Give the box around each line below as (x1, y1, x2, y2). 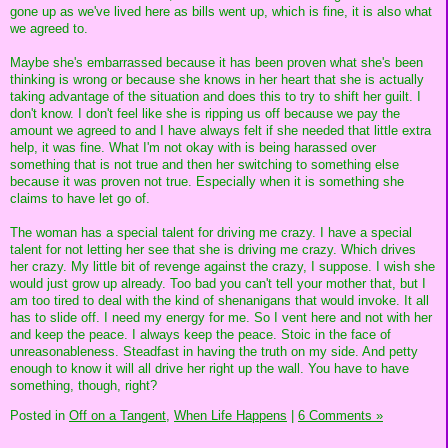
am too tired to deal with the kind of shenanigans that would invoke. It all (10, 292, 429, 308)
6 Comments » (298, 407, 383, 423)
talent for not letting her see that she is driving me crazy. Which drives (10, 241, 416, 257)
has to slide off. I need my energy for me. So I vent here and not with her (10, 309, 432, 325)
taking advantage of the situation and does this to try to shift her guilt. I (10, 88, 421, 104)
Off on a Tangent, (69, 407, 170, 423)
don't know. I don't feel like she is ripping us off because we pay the (10, 105, 400, 121)
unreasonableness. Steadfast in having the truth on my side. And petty (10, 343, 418, 359)
